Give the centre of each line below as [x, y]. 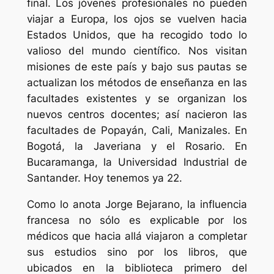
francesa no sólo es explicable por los [137, 220]
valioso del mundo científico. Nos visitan [137, 51]
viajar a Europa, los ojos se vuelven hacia [137, 19]
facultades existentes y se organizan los [137, 99]
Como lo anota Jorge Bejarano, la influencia [137, 205]
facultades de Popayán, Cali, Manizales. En [137, 131]
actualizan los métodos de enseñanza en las [137, 83]
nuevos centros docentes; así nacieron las [137, 115]
